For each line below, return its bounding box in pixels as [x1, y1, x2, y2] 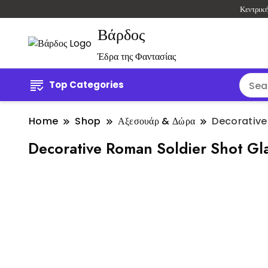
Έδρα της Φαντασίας [98, 50, 176, 64]
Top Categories [49, 78, 124, 92]
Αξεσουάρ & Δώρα [117, 114, 196, 129]
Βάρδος [98, 23, 145, 47]
